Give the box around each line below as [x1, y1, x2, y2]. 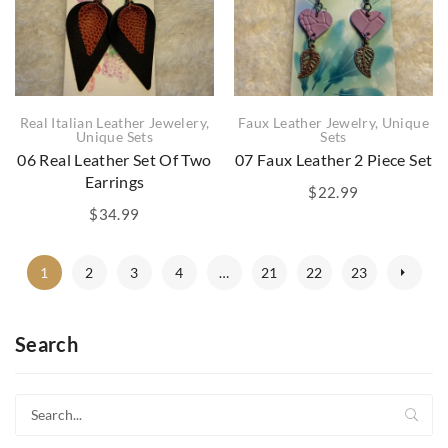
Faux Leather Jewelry [238, 114, 376, 131]
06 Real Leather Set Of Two [17, 150, 212, 169]
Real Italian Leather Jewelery [19, 114, 206, 131]
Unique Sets [76, 128, 153, 145]
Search [15, 332, 79, 356]
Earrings [84, 172, 145, 191]
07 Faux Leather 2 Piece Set [234, 150, 433, 169]
